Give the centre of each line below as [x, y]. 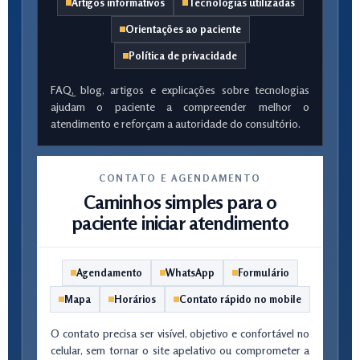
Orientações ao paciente [183, 29]
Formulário [264, 272]
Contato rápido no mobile [240, 299]
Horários [135, 299]
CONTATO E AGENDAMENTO [180, 178]
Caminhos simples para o [180, 202]
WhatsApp [190, 272]
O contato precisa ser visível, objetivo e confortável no [180, 333]
